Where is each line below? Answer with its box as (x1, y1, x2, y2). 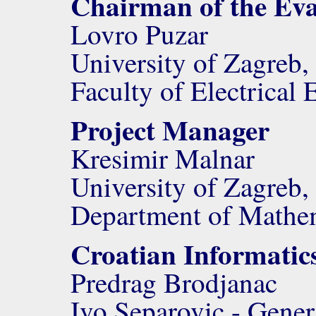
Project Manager (71, 109, 269, 150)
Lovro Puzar (71, 16, 208, 52)
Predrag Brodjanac (71, 264, 277, 300)
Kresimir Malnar (71, 140, 255, 176)
